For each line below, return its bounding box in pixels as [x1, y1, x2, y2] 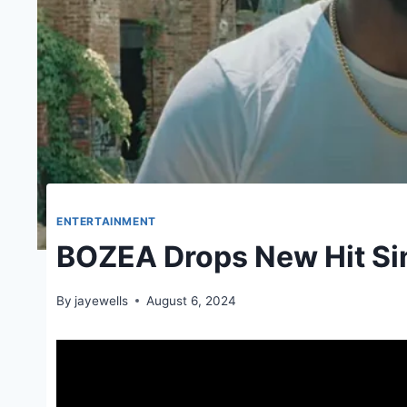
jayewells [74, 293, 129, 308]
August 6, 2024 [146, 293, 237, 308]
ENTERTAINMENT [56, 214, 156, 229]
